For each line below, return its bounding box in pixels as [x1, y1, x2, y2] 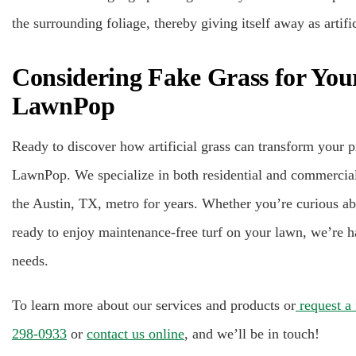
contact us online [87, 325, 184, 342]
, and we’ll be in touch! [184, 325, 319, 342]
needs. [12, 252, 48, 269]
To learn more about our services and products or [12, 296, 296, 313]
